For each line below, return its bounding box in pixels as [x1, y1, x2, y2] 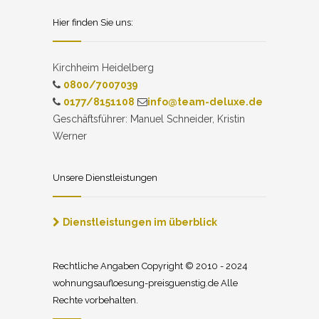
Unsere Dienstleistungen [53, 172, 157, 183]
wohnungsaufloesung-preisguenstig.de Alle [53, 277, 238, 288]
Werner [53, 130, 87, 142]
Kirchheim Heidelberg [53, 61, 154, 73]
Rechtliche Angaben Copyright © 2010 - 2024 [53, 260, 248, 271]
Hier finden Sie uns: [53, 16, 133, 28]
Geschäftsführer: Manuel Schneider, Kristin [53, 113, 245, 125]
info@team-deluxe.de [147, 95, 263, 108]
